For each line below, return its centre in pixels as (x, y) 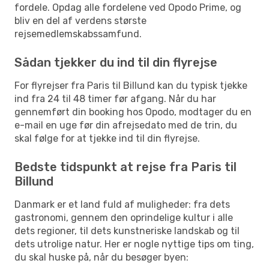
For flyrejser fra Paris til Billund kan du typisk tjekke (131, 85)
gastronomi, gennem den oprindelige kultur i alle (124, 217)
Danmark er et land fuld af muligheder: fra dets (122, 204)
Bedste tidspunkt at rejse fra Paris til (125, 167)
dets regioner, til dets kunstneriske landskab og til (127, 231)
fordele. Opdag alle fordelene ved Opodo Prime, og (128, 7)
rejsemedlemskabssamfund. (78, 34)
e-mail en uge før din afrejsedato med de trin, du (126, 125)
